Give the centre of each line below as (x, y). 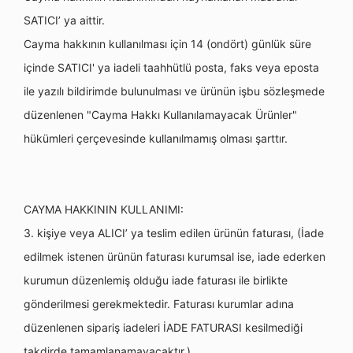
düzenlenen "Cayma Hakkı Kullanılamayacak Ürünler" (160, 115)
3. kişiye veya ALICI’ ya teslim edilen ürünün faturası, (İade (174, 233)
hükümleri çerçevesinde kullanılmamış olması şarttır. (156, 138)
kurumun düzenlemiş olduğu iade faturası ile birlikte (156, 280)
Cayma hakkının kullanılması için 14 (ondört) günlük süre (167, 44)
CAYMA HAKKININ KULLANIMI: (105, 209)
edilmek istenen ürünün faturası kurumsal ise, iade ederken (175, 256)
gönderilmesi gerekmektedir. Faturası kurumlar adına (159, 304)
